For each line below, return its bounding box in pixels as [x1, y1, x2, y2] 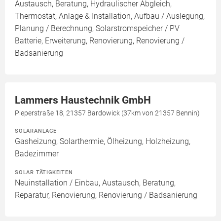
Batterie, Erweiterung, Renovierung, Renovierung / [15, 36, 184, 45]
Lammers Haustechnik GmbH [15, 94, 151, 106]
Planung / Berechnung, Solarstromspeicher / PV [15, 24, 180, 33]
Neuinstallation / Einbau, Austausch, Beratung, [15, 178, 176, 187]
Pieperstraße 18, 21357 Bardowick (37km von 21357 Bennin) [15, 109, 200, 117]
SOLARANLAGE [15, 127, 57, 134]
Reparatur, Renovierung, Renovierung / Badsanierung [15, 190, 197, 200]
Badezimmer [15, 149, 59, 158]
